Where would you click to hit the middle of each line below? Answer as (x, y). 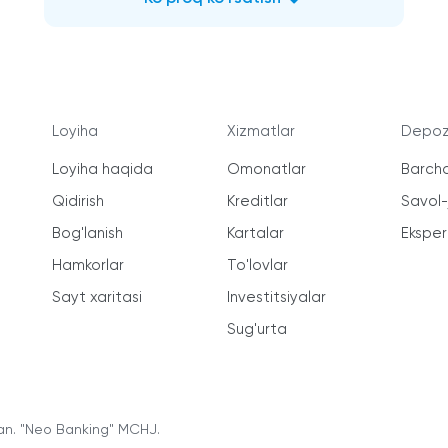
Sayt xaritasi (96, 298)
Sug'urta (257, 330)
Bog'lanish (87, 234)
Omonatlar (267, 170)
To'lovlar (258, 266)
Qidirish (77, 202)
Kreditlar (258, 202)
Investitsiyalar (277, 298)
